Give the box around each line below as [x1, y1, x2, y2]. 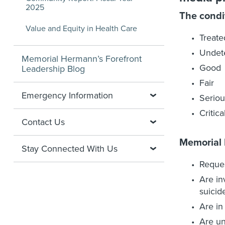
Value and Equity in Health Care [26, 24, 137, 34]
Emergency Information [22, 90, 113, 101]
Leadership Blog [22, 63, 85, 74]
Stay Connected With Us [22, 143, 118, 154]
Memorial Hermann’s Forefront [22, 53, 142, 64]
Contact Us [22, 117, 65, 128]
